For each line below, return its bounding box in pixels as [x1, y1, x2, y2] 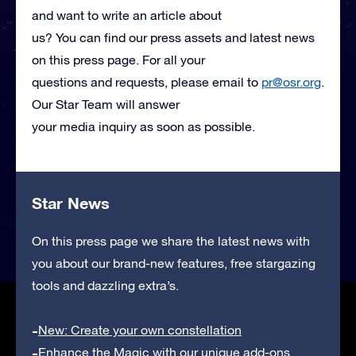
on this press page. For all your [32, 52, 205, 68]
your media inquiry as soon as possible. [32, 119, 255, 134]
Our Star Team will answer [32, 97, 180, 112]
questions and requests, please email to [32, 75, 261, 90]
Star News [32, 193, 110, 213]
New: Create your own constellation [38, 323, 242, 338]
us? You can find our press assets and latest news [32, 30, 315, 45]
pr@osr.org [261, 75, 321, 90]
